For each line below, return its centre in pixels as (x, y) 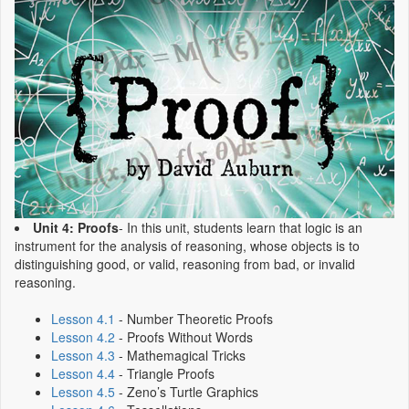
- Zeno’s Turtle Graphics (187, 392)
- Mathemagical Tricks (180, 356)
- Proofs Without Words (184, 337)
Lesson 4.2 (83, 337)
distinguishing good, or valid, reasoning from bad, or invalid (185, 264)
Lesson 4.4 (83, 374)
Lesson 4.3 (83, 356)
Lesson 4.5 (83, 392)
